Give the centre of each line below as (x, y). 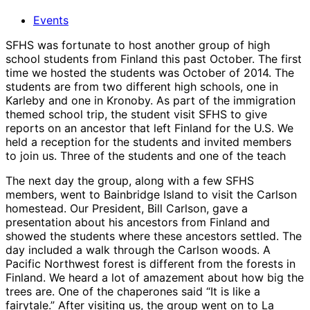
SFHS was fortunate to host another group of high (138, 45)
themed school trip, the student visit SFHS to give (136, 114)
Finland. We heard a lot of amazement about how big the (155, 277)
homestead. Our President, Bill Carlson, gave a (127, 208)
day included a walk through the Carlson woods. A (138, 249)
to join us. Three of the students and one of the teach (146, 155)
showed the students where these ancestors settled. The (154, 236)
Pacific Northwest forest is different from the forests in (151, 263)
